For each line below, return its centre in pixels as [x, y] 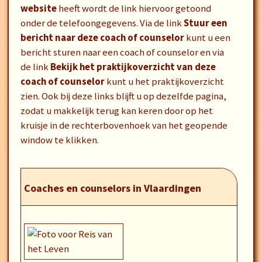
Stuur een [205, 23]
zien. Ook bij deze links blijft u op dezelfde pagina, [123, 96]
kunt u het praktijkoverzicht [164, 82]
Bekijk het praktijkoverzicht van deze [133, 67]
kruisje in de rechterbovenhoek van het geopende [124, 125]
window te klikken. [59, 140]
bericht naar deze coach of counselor [102, 38]
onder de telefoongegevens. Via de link [102, 23]
